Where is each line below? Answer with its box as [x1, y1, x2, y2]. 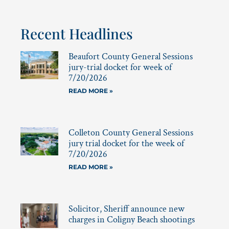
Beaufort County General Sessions [68, 51, 193, 63]
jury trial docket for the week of [68, 137, 184, 149]
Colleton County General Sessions [68, 126, 193, 139]
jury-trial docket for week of [68, 61, 172, 74]
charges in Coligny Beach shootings [68, 213, 195, 225]
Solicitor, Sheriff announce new [68, 202, 185, 215]
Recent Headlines [20, 24, 133, 43]
